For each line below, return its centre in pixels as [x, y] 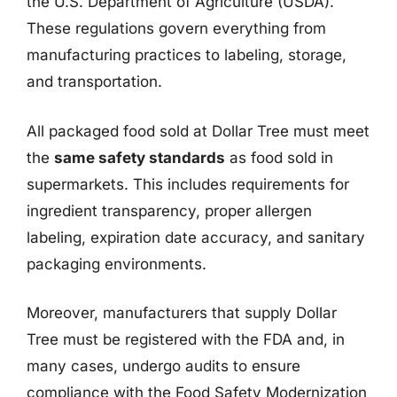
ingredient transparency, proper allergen [169, 210]
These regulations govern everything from [176, 28]
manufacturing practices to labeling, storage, [187, 55]
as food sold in [279, 157]
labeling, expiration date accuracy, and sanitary [196, 237]
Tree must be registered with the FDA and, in [186, 339]
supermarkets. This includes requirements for [188, 184]
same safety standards [140, 157]
